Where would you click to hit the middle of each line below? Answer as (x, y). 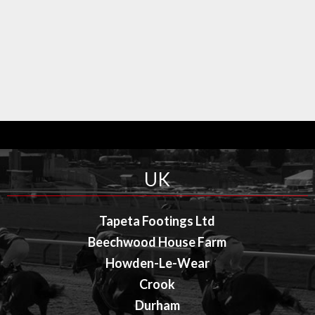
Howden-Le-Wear (157, 263)
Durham (157, 305)
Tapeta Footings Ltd (157, 220)
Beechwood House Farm (157, 242)
